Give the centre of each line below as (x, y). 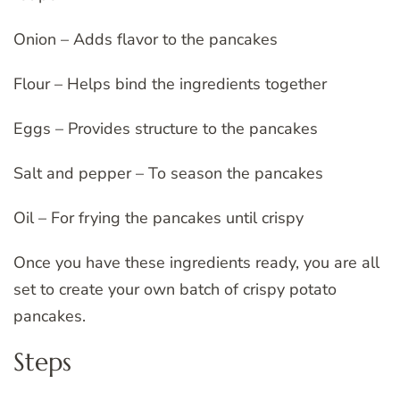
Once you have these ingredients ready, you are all (196, 262)
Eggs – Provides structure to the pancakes (166, 128)
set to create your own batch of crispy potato (175, 289)
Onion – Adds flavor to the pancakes (146, 39)
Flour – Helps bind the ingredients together (170, 83)
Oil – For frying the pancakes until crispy (158, 217)
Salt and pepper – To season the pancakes (168, 173)
